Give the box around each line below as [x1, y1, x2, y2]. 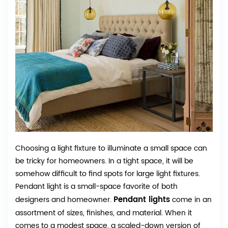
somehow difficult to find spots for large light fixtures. [15, 168, 200, 180]
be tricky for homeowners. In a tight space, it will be [15, 155, 193, 167]
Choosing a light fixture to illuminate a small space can [15, 142, 207, 155]
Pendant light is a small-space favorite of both [15, 181, 178, 193]
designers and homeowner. [15, 194, 113, 206]
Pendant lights [113, 193, 170, 207]
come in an [170, 194, 212, 206]
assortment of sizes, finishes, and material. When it [15, 207, 192, 219]
